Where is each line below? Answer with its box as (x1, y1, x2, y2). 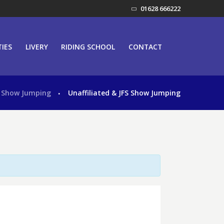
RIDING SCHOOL (61, 41, 115, 51)
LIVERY (25, 41, 48, 51)
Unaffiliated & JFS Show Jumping (68, 87, 180, 97)
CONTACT (128, 41, 162, 51)
